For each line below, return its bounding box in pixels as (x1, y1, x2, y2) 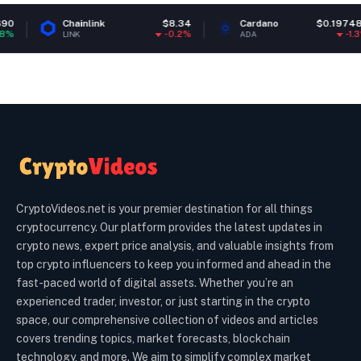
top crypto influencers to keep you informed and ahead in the (16, 257, 331, 271)
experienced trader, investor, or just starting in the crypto (16, 294, 310, 308)
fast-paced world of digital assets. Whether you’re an (16, 276, 293, 289)
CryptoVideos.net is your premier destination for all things (16, 201, 313, 215)
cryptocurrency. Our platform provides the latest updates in (16, 220, 322, 234)
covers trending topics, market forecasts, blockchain (16, 331, 290, 345)
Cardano (185, 17, 225, 29)
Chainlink (8, 17, 52, 29)
